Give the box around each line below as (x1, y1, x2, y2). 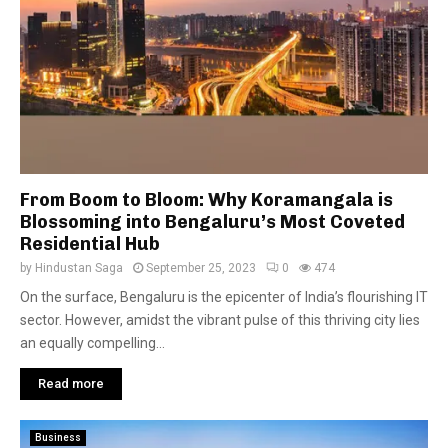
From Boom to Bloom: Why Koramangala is (20, 189, 393, 211)
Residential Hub (20, 233, 160, 255)
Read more (38, 376, 104, 391)
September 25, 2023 (146, 261, 256, 275)
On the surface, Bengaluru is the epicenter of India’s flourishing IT (20, 289, 428, 305)
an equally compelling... (20, 335, 165, 351)
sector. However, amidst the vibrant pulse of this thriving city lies (20, 312, 420, 328)
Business (35, 432, 81, 443)
